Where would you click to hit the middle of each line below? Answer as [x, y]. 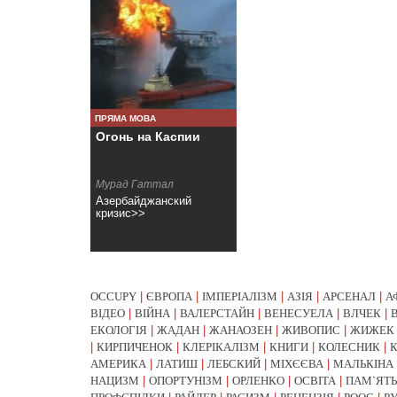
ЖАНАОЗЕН [241, 330]
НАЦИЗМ [115, 381]
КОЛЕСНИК [349, 347]
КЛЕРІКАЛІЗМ [221, 347]
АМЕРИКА [118, 364]
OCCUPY [113, 296]
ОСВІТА [315, 381]
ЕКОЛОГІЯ [119, 330]
